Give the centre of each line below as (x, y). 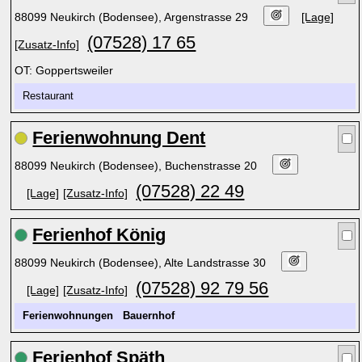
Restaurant (52, 96)
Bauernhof (149, 316)
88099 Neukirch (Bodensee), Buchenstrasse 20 (138, 166)
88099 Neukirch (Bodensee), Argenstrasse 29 (133, 17)
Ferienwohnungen (68, 316)
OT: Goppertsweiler (64, 70)
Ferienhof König (99, 235)
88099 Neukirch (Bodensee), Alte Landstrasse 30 (142, 263)
